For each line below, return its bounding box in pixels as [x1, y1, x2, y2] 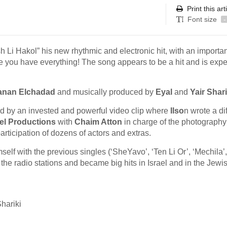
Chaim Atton [74, 118, 122, 126]
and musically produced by [55, 88, 156, 96]
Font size [187, 15, 219, 23]
